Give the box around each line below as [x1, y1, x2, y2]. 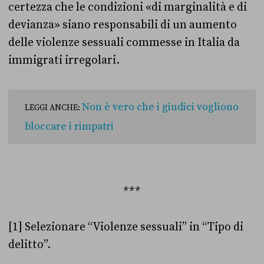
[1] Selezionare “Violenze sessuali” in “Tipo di [8, 220, 243, 235]
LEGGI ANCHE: [25, 103, 82, 114]
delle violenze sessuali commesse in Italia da [8, 35, 240, 50]
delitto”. [8, 237, 53, 252]
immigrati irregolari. [8, 53, 120, 68]
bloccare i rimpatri [25, 120, 114, 134]
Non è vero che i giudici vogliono [82, 101, 239, 114]
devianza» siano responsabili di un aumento [8, 18, 237, 32]
